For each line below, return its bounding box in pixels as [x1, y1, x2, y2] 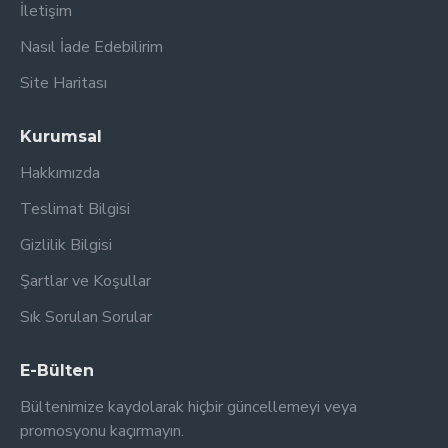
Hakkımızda [20, 162, 100, 184]
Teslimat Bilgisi [20, 198, 130, 220]
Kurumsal [20, 127, 102, 146]
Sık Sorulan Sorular [20, 306, 152, 328]
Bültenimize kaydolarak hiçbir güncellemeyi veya [20, 396, 357, 418]
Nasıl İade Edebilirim [20, 36, 163, 58]
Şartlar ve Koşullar [20, 270, 151, 292]
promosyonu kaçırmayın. [20, 420, 184, 442]
